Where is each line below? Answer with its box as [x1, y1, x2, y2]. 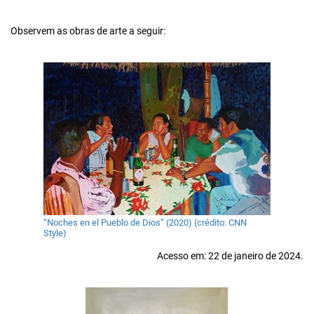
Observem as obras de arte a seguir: [11, 25, 165, 37]
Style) [43, 227, 67, 238]
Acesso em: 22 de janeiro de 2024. [157, 250, 303, 263]
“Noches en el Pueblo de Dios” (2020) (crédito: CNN [43, 217, 247, 228]
